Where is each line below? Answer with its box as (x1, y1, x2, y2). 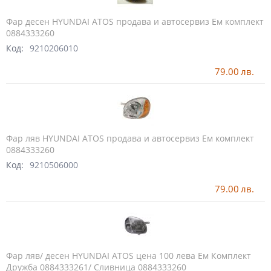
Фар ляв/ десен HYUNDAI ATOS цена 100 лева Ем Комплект (6, 249, 251, 261)
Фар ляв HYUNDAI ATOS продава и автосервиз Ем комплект (6, 132, 254, 145)
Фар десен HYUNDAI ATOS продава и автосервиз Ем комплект (6, 16, 264, 27)
